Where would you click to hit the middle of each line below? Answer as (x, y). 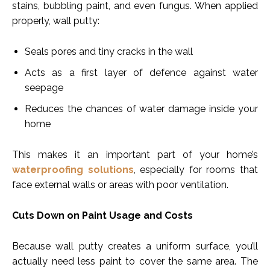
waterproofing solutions (73, 170)
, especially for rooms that (196, 170)
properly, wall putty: (56, 21)
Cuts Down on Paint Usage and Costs (102, 216)
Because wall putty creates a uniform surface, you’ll (135, 246)
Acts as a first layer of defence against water (141, 73)
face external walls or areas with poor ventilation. (120, 185)
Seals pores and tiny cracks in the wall (109, 52)
